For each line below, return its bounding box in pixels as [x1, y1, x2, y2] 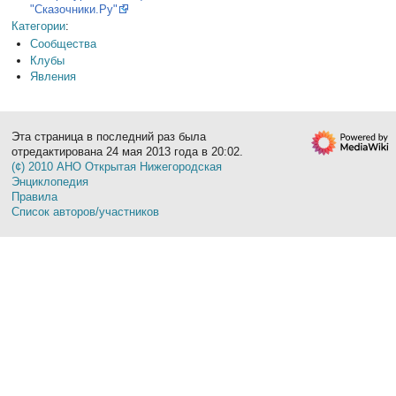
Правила [11, 190, 58, 204]
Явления [29, 70, 76, 84]
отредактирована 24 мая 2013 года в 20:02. [11, 145, 244, 159]
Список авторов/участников [11, 205, 160, 219]
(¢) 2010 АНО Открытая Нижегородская [11, 160, 223, 174]
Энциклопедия [11, 175, 89, 189]
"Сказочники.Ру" [29, 3, 118, 17]
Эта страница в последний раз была [11, 130, 207, 144]
